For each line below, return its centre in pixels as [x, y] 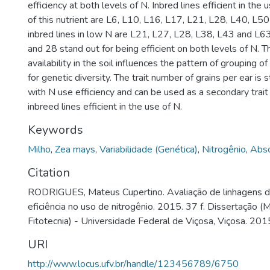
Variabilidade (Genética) [149, 149]
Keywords [55, 130]
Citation [49, 173]
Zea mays [75, 149]
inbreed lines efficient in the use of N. [105, 107]
